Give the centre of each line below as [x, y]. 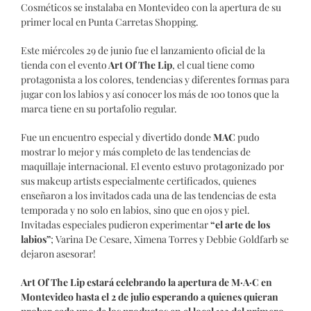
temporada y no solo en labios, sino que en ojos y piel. [135, 210]
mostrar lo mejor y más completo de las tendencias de [136, 152]
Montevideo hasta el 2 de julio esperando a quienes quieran [150, 297]
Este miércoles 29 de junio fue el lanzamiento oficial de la [143, 51]
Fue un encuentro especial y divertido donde [116, 137]
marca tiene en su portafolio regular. [99, 109]
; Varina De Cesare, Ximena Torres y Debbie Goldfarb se [170, 239]
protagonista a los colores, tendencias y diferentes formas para [155, 80]
